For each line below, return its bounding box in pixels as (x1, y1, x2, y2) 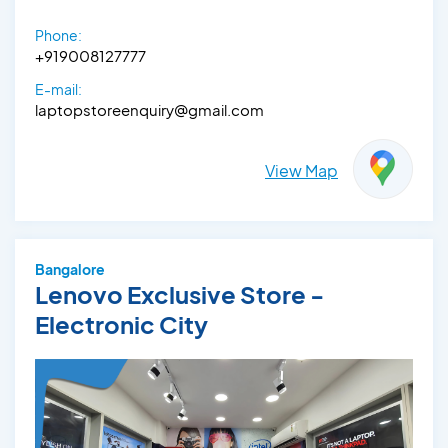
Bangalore (35, 260, 105, 279)
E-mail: (35, 80, 82, 99)
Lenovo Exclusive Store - (35, 279, 324, 310)
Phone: (35, 26, 82, 45)
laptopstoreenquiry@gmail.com (35, 100, 264, 120)
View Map (265, 160, 338, 182)
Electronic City (35, 309, 208, 340)
